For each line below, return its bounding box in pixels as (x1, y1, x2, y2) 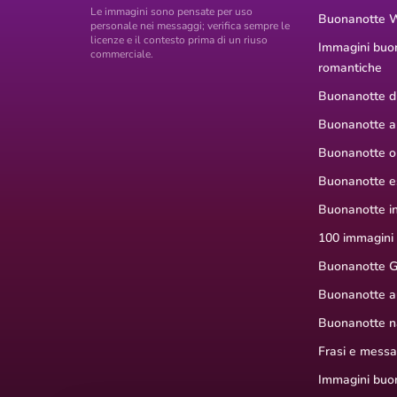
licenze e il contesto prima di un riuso (90, 33, 268, 48)
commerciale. (90, 47, 153, 62)
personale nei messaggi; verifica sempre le (90, 19, 290, 34)
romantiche (317, 59, 382, 77)
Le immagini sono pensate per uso (90, 4, 253, 19)
